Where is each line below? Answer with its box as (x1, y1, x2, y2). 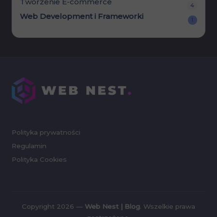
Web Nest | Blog (85, 202, 140, 211)
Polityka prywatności (12, 128, 80, 137)
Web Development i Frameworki (20, 11, 143, 21)
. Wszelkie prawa (140, 202, 195, 211)
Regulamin (12, 142, 46, 150)
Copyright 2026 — (22, 202, 85, 211)
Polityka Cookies (12, 155, 67, 164)
